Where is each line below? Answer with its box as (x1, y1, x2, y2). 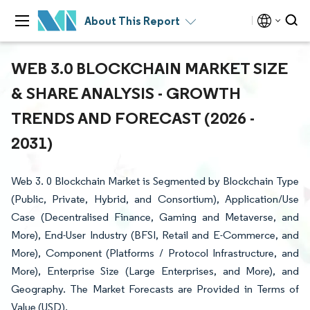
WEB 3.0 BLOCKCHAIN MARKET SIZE (11, 57, 288, 78)
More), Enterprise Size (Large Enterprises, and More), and (11, 264, 299, 277)
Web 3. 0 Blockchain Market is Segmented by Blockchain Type (11, 174, 299, 188)
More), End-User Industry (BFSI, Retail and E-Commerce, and (11, 228, 299, 241)
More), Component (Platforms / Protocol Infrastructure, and (11, 246, 299, 259)
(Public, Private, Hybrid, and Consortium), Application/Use (11, 192, 299, 206)
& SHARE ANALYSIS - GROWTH (11, 82, 241, 103)
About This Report (84, 14, 180, 28)
